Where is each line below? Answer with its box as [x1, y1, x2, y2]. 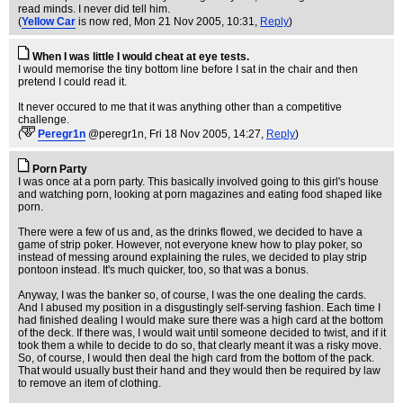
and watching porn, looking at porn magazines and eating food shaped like [18, 188, 382, 201]
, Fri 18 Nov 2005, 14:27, [144, 128, 266, 140]
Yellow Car [22, 15, 76, 28]
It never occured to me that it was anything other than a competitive [18, 101, 342, 113]
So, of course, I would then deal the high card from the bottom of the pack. [18, 352, 374, 364]
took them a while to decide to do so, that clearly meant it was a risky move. [18, 339, 381, 352]
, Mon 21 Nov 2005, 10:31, [129, 15, 260, 28]
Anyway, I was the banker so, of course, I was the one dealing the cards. [18, 289, 366, 301]
